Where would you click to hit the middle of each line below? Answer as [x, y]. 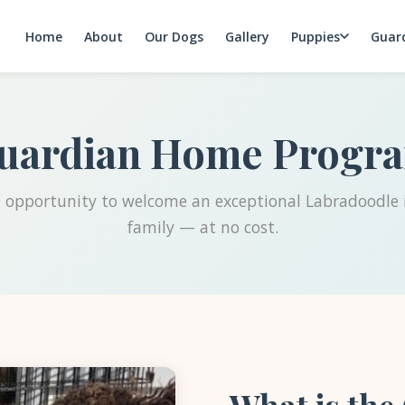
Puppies [316, 36]
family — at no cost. [202, 227]
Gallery [247, 36]
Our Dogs [174, 36]
